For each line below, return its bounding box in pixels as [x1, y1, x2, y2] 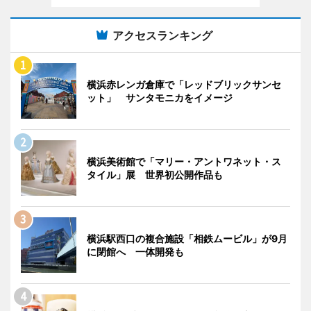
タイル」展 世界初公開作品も [87, 169, 223, 180]
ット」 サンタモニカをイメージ [87, 92, 242, 103]
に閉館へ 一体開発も [87, 246, 184, 258]
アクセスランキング [112, 28, 212, 42]
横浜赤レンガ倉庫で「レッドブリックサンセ [87, 78, 281, 90]
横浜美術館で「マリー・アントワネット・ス [87, 155, 281, 167]
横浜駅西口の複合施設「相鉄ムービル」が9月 [87, 233, 287, 244]
